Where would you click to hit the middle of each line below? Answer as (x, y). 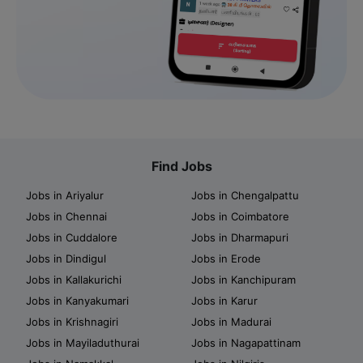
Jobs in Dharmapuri (240, 237)
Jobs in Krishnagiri (72, 321)
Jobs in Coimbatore (240, 216)
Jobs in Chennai (66, 216)
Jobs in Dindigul (66, 258)
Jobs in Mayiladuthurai (83, 342)
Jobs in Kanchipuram (243, 279)
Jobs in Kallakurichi (74, 279)
